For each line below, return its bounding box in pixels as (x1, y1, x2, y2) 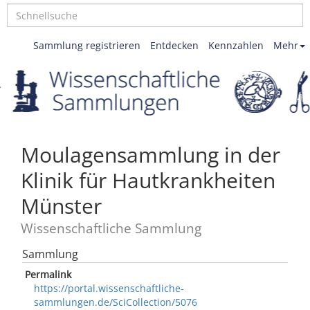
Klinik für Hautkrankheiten (21, 166, 275, 194)
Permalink (25, 268, 71, 281)
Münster (21, 192, 102, 220)
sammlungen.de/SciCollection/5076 (34, 295, 197, 309)
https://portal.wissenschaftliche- (34, 282, 184, 295)
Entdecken (150, 39, 199, 52)
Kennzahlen (208, 39, 264, 52)
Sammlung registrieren (33, 39, 140, 52)
